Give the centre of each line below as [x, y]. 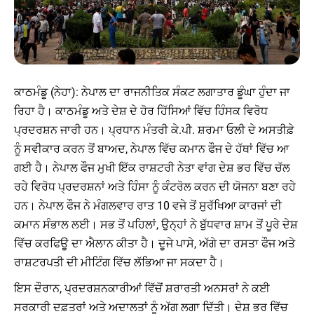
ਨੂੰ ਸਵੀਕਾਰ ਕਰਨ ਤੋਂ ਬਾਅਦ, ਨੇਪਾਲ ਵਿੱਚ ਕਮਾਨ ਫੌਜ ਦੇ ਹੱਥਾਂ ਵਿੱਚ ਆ [151, 149]
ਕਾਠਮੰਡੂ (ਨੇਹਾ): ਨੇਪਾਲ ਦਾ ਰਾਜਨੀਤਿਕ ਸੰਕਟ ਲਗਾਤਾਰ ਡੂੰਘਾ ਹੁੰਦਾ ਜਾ [152, 93]
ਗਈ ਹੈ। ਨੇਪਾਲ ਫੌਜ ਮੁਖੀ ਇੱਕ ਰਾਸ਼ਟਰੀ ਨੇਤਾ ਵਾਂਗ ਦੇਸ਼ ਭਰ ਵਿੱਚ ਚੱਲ [152, 168]
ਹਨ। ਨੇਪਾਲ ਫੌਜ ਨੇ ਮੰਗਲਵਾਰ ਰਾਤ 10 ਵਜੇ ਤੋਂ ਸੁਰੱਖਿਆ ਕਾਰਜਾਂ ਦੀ [148, 206]
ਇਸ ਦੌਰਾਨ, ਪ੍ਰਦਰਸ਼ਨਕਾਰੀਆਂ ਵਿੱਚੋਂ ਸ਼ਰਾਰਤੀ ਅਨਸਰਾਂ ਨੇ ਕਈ [142, 289]
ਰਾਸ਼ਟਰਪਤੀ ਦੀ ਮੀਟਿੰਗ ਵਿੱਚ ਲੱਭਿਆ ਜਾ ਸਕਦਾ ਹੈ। [119, 263]
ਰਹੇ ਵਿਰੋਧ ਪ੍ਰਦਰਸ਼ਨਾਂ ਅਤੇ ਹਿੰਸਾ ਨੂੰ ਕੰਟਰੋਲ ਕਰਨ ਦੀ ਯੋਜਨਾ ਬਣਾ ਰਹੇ [155, 187]
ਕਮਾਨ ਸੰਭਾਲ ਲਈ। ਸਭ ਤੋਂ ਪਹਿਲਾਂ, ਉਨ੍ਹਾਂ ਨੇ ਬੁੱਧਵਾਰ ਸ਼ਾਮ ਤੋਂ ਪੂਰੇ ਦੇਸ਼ [156, 225]
